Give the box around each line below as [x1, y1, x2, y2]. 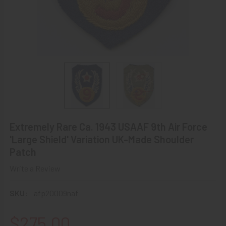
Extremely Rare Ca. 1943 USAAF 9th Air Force [10, 121, 207, 133]
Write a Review [10, 163, 61, 173]
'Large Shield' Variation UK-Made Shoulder [10, 133, 194, 145]
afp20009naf [34, 188, 78, 198]
